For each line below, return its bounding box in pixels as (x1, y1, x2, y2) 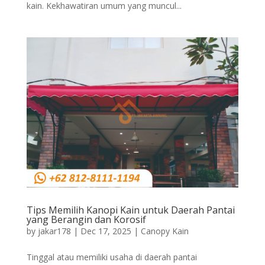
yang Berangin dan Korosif (26, 212, 146, 226)
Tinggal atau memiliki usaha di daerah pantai (26, 251, 197, 263)
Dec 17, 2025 (80, 225, 131, 237)
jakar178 (37, 225, 71, 237)
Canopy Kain (140, 225, 189, 237)
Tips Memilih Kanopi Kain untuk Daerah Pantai (26, 203, 235, 216)
